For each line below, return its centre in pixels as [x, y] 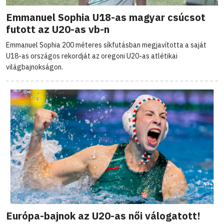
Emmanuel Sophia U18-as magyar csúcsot [106, 17]
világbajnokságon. [34, 67]
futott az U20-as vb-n [58, 29]
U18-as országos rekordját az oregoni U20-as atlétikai [92, 56]
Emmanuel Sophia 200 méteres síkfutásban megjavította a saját [106, 45]
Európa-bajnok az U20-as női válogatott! [103, 216]
